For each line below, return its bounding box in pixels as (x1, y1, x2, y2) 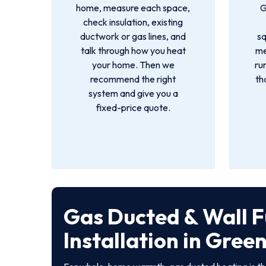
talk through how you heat (80, 45, 186, 56)
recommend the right (90, 73, 176, 85)
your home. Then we (91, 59, 175, 71)
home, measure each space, (76, 2, 191, 14)
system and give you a (88, 87, 178, 99)
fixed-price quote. (96, 102, 170, 113)
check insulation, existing (83, 16, 183, 28)
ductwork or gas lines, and (80, 30, 186, 42)
